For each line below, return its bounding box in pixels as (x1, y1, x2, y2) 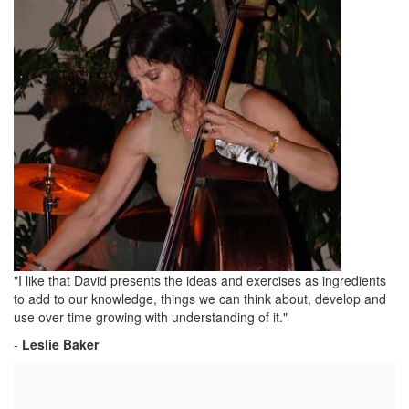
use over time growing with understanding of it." (14, 308, 288, 327)
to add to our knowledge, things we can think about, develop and (14, 289, 386, 309)
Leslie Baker (22, 335, 99, 354)
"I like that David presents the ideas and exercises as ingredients (14, 271, 386, 290)
